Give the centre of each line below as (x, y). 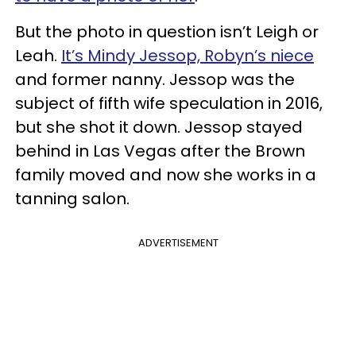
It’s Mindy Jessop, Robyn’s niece (188, 55)
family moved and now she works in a (166, 174)
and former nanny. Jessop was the (155, 79)
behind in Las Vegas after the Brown (160, 151)
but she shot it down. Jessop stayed (159, 127)
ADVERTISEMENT (178, 242)
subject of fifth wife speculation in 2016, (169, 103)
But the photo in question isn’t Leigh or (167, 31)
